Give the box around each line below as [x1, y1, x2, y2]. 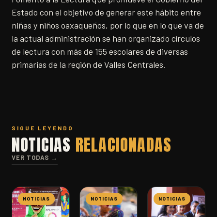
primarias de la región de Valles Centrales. [12, 59, 166, 70]
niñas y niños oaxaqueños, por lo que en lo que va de [12, 20, 204, 31]
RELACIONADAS [75, 132, 172, 157]
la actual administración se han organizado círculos [12, 33, 200, 44]
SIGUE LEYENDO [12, 124, 74, 131]
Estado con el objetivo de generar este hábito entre [12, 7, 201, 17]
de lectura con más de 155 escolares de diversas [12, 46, 188, 57]
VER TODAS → [12, 154, 58, 161]
